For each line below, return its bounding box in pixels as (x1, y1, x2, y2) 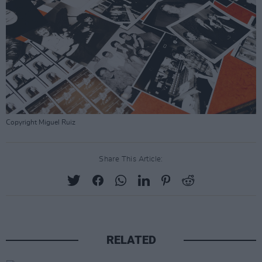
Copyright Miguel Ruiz (6, 118, 75, 126)
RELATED (106, 232, 156, 247)
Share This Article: (99, 155, 163, 163)
